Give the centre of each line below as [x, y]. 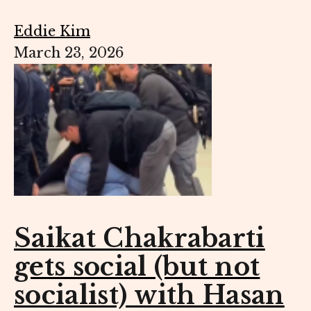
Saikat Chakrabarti [140, 239]
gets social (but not [137, 267]
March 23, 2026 [69, 53]
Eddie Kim [52, 32]
